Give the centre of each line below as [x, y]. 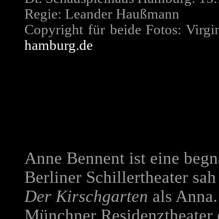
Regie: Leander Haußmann [102, 14]
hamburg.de [59, 45]
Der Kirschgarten [86, 196]
